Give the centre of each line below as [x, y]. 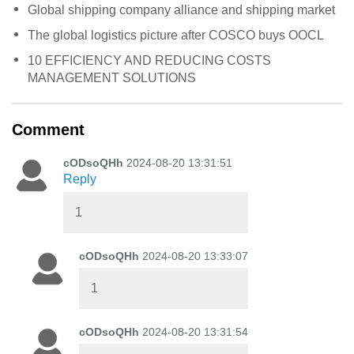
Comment [48, 129]
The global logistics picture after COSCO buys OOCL [176, 35]
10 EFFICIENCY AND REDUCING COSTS [149, 60]
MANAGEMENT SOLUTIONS [112, 77]
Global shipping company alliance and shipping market [181, 9]
